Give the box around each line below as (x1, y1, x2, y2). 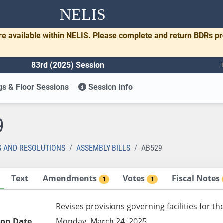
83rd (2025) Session (31, 60, 104, 70)
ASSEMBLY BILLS (76, 143, 130, 153)
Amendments (42, 172, 99, 184)
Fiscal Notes (172, 172, 222, 184)
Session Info (86, 82, 133, 92)
